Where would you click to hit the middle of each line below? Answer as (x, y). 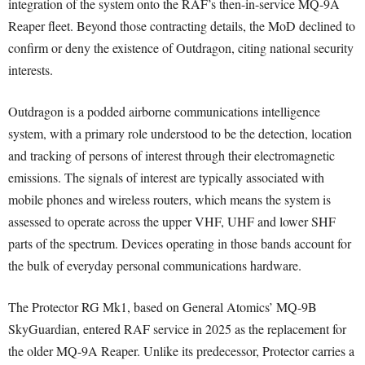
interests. (31, 70)
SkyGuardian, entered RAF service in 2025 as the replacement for (177, 329)
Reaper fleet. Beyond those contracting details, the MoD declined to (182, 26)
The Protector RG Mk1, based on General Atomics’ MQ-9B (163, 307)
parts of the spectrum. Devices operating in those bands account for (180, 244)
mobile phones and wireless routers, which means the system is (169, 200)
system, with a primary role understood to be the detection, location (180, 134)
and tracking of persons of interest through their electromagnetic (172, 156)
